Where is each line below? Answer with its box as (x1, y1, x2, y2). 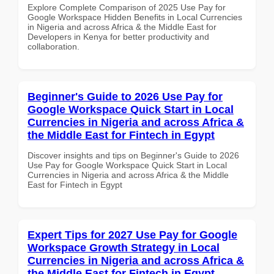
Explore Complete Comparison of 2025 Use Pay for (28, 2, 226, 12)
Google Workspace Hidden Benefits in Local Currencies (28, 12, 242, 22)
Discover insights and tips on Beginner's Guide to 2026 (28, 150, 239, 160)
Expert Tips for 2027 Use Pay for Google (28, 228, 237, 241)
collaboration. (28, 41, 80, 51)
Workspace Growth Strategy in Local (28, 241, 220, 254)
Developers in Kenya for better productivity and (28, 31, 209, 42)
